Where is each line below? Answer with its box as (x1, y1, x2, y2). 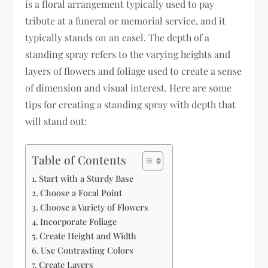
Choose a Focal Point (40, 187, 123, 199)
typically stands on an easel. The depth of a (25, 31, 210, 44)
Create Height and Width (39, 230, 137, 242)
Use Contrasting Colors (41, 244, 134, 256)
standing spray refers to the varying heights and (25, 48, 231, 60)
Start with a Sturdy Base (39, 172, 134, 184)
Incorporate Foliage (40, 215, 117, 227)
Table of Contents (32, 152, 127, 168)
